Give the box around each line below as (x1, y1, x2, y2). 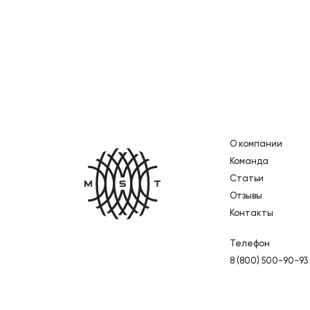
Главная (237, 147, 277, 159)
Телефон (230, 239, 270, 248)
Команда (230, 156, 268, 166)
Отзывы (230, 191, 262, 201)
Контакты (230, 208, 273, 218)
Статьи (230, 174, 264, 183)
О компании (230, 139, 282, 149)
